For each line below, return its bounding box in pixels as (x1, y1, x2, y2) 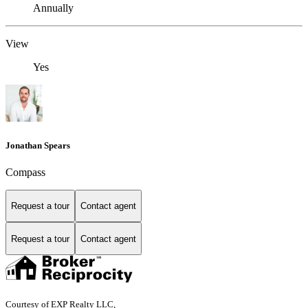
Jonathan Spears (5, 140, 70, 151)
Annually (33, 2, 74, 14)
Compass (5, 166, 45, 178)
